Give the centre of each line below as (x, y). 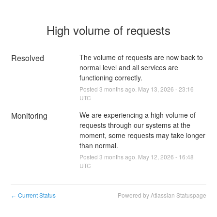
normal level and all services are (129, 67)
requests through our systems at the (135, 125)
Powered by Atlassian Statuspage (162, 195)
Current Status (36, 195)
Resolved (28, 58)
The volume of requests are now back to (141, 57)
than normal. (99, 145)
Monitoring (30, 115)
